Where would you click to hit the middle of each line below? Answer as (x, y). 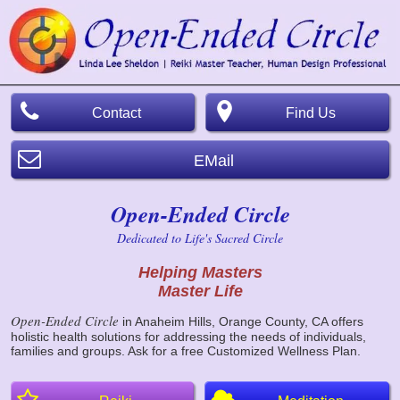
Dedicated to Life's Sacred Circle (200, 237)
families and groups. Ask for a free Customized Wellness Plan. (186, 350)
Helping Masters (200, 272)
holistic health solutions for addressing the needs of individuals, (188, 336)
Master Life (200, 291)
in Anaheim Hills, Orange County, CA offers (243, 321)
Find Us (311, 112)
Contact (116, 112)
